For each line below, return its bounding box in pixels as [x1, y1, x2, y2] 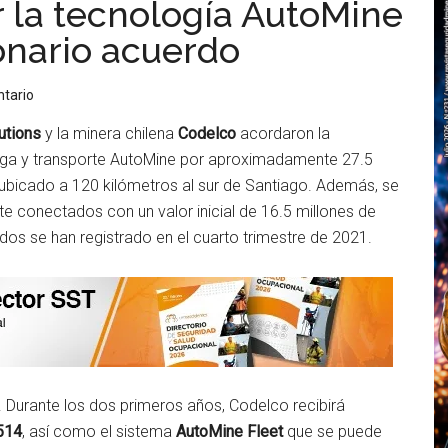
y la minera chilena [41, 124, 178, 143]
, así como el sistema [22, 422, 176, 441]
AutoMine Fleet [176, 422, 283, 441]
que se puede [283, 422, 382, 441]
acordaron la [236, 124, 330, 143]
